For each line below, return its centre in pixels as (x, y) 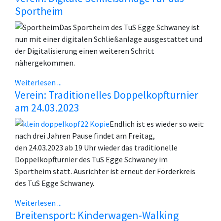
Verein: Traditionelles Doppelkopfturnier (107, 95)
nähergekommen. (45, 63)
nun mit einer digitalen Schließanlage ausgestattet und (109, 39)
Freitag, (142, 136)
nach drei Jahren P (46, 136)
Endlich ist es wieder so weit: (157, 124)
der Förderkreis (170, 171)
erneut (132, 171)
